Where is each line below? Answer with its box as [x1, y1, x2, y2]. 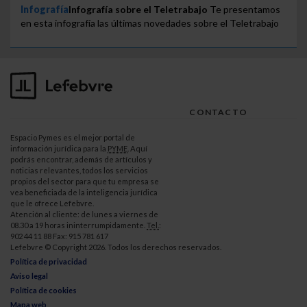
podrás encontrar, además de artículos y [10, 155, 152, 164]
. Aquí [127, 144, 147, 153]
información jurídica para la [10, 144, 108, 153]
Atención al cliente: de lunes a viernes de [10, 210, 158, 219]
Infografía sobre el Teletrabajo [69, 3, 208, 16]
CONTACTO [189, 107, 248, 118]
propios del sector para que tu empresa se [10, 177, 159, 186]
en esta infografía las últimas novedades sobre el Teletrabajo [21, 17, 279, 29]
